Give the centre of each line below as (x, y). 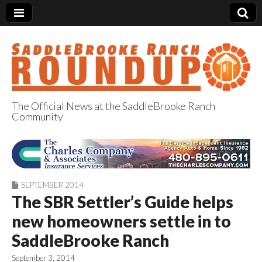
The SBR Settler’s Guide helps (123, 202)
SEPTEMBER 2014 (52, 185)
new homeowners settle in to (121, 221)
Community (37, 116)
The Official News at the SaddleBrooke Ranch (113, 106)
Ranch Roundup (114, 164)
